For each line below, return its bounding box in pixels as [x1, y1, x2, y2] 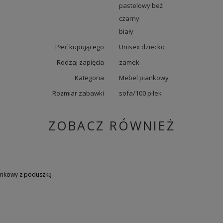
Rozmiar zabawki [52, 89, 104, 98]
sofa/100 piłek [119, 89, 162, 98]
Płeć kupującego [55, 42, 104, 51]
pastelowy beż [119, 1, 163, 10]
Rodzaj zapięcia [57, 58, 104, 67]
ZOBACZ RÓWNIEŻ [48, 117, 175, 134]
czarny [119, 14, 139, 23]
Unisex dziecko [119, 42, 165, 51]
